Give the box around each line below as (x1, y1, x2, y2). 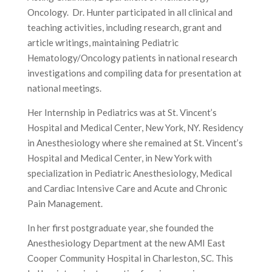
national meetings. (27, 83, 101, 94)
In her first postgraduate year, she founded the (27, 222, 214, 234)
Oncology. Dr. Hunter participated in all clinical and (27, 7, 233, 18)
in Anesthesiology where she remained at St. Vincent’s (27, 137, 243, 149)
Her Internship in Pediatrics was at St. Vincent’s (27, 107, 217, 118)
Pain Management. (27, 198, 103, 209)
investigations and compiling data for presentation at (27, 67, 242, 79)
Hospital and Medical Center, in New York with (27, 152, 212, 164)
